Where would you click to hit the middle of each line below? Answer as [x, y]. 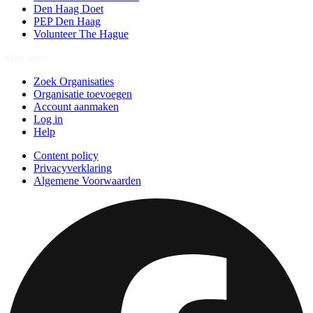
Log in [48, 119]
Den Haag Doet [68, 9]
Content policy [66, 156]
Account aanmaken [76, 107]
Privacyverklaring [73, 168]
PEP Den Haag [67, 22]
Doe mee [26, 58]
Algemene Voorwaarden [87, 181]
